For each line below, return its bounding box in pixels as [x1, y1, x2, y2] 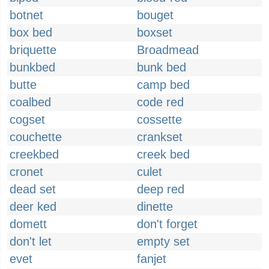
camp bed [137, 78, 190, 91]
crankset [137, 130, 183, 144]
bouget [137, 8, 174, 22]
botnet [10, 8, 43, 22]
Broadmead [137, 43, 199, 56]
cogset [10, 113, 45, 126]
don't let [10, 235, 52, 248]
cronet [10, 165, 43, 178]
